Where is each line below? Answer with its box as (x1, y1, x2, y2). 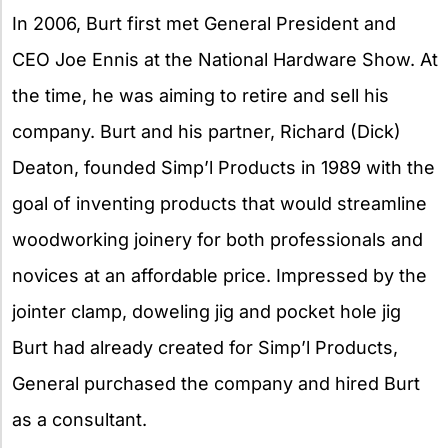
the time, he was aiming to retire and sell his (12, 84, 389, 106)
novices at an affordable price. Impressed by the (12, 264, 427, 286)
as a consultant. (12, 408, 147, 430)
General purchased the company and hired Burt (12, 372, 420, 394)
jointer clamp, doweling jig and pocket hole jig (12, 300, 401, 322)
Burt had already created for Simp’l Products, (12, 336, 398, 358)
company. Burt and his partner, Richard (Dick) (12, 120, 401, 142)
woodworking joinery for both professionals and (12, 228, 423, 250)
